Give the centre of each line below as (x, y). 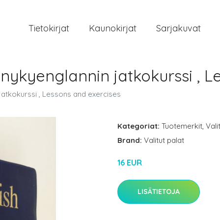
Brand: (131, 140)
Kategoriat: (138, 126)
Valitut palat (164, 140)
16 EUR (130, 163)
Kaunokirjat (113, 28)
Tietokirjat (49, 28)
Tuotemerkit (182, 126)
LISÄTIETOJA (159, 192)
